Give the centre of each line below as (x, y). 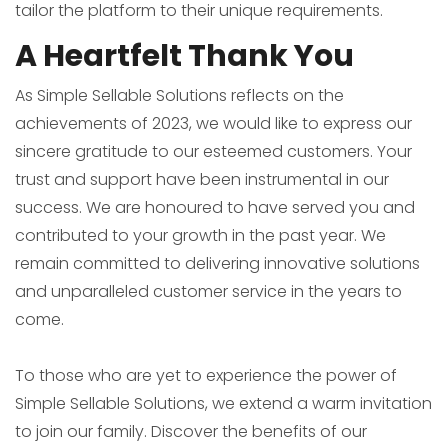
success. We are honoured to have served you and (215, 207)
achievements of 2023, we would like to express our (213, 123)
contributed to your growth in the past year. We (200, 235)
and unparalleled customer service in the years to (208, 291)
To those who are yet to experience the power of (206, 375)
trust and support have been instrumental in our (202, 179)
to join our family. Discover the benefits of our (191, 431)
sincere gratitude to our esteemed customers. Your (213, 151)
